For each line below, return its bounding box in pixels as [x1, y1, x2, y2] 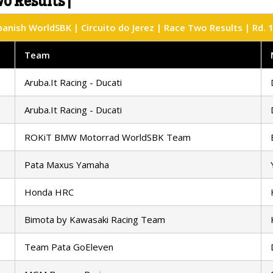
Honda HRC [24, 186, 74, 199]
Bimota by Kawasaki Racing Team [24, 213, 165, 226]
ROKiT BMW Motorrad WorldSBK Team [24, 131, 191, 144]
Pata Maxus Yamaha [24, 158, 109, 171]
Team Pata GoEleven [24, 241, 113, 253]
